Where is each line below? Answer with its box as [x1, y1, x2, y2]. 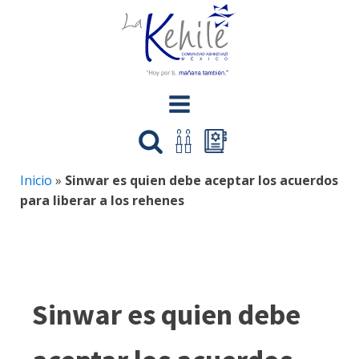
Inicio [20, 171, 52, 189]
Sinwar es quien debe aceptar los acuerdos [65, 171, 338, 189]
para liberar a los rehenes [20, 192, 184, 209]
